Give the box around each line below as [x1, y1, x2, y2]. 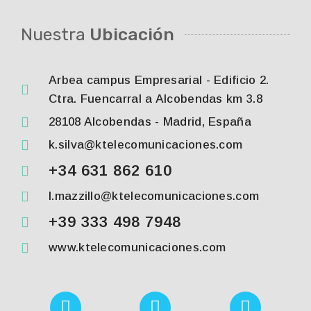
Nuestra [21, 24, 90, 44]
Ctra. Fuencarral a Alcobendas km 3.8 [49, 92, 262, 106]
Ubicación [90, 24, 174, 44]
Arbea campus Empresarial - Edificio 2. [49, 74, 269, 87]
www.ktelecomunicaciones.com [49, 241, 226, 254]
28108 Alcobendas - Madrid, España [49, 115, 251, 128]
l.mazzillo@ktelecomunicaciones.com [49, 190, 260, 203]
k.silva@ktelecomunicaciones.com [49, 138, 243, 151]
